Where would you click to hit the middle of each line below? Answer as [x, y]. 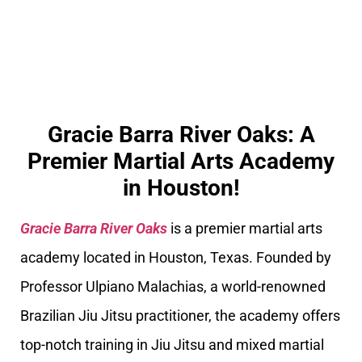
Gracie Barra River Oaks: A [181, 134]
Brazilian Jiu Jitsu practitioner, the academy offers [180, 315]
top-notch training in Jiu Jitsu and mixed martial [172, 344]
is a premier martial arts [245, 228]
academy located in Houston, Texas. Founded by [176, 257]
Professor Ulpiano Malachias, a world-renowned [173, 286]
